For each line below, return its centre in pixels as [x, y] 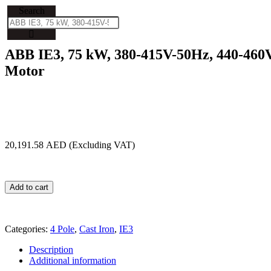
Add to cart [29, 187]
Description [51, 249]
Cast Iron [97, 229]
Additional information [73, 260]
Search [31, 11]
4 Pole [62, 229]
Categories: [28, 229]
